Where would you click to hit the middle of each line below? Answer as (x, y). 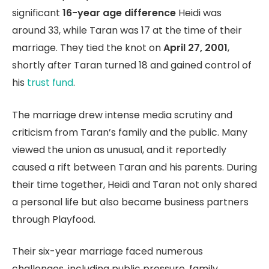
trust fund (50, 82)
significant (37, 13)
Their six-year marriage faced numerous (107, 252)
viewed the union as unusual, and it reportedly (119, 150)
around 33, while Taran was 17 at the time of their (127, 30)
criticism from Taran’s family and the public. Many (130, 132)
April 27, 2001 (195, 47)
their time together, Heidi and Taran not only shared (134, 184)
